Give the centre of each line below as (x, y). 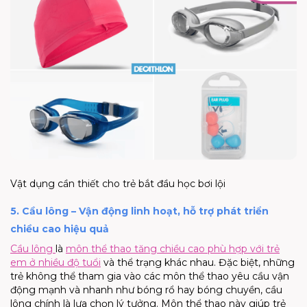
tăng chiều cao (170, 248)
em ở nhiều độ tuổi (56, 262)
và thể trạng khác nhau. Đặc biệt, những (198, 262)
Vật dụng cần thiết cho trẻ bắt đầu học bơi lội (118, 183)
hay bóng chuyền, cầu (230, 290)
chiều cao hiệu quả (60, 229)
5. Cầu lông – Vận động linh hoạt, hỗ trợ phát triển (139, 211)
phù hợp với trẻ (244, 248)
